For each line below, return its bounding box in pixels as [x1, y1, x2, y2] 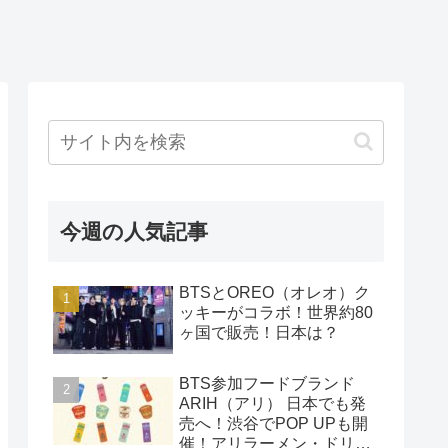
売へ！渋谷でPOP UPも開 [179, 415, 368, 433]
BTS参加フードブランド [179, 375, 355, 393]
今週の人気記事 [60, 219, 208, 243]
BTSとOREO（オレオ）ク [179, 283, 370, 301]
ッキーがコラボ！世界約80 [179, 303, 373, 321]
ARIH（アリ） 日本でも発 [179, 395, 366, 413]
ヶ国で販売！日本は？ [179, 323, 339, 341]
